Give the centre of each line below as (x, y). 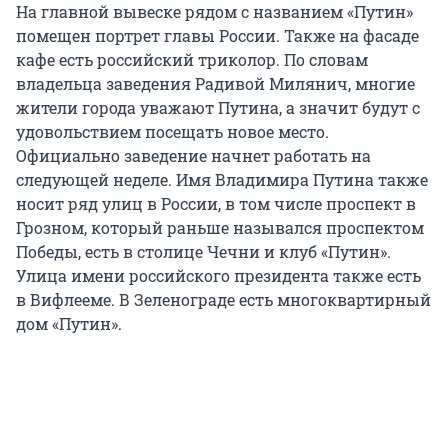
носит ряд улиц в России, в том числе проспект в (216, 204)
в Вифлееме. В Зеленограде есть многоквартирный (223, 300)
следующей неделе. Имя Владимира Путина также (222, 180)
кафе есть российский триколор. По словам (192, 60)
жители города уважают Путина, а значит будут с (218, 108)
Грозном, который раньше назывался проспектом (220, 228)
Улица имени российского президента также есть (218, 276)
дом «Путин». (69, 324)
